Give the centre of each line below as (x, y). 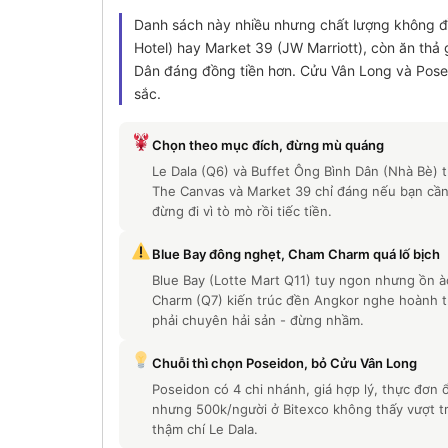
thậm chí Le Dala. (204, 429)
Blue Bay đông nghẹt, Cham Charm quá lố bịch (295, 254)
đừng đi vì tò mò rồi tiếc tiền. (241, 211)
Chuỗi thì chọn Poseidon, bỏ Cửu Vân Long (284, 363)
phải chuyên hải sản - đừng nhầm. (257, 320)
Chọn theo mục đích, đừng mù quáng (267, 145)
